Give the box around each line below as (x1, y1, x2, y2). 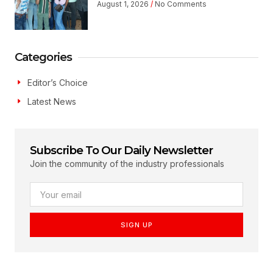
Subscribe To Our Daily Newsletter (30, 143, 213, 158)
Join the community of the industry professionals (30, 158, 224, 169)
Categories (15, 50, 72, 65)
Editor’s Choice (27, 77, 88, 88)
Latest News (27, 96, 76, 107)
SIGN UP (120, 220, 153, 229)
